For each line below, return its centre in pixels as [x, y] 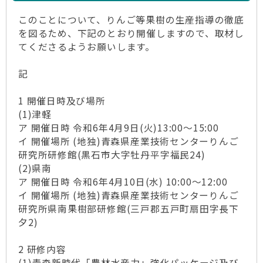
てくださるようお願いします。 [87, 47]
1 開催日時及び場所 [62, 101]
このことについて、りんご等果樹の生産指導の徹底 [131, 20]
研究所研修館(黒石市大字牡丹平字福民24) [112, 155]
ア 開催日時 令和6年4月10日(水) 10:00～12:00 [123, 182]
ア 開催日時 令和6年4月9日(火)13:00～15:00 [119, 128]
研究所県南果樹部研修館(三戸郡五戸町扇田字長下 [129, 209]
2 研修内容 [42, 249]
